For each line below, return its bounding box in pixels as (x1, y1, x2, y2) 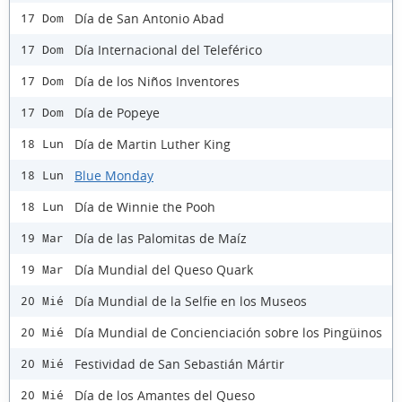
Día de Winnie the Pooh (74, 197, 215, 215)
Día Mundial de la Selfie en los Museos (74, 292, 307, 310)
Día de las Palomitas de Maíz (74, 229, 247, 247)
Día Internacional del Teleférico (74, 40, 262, 58)
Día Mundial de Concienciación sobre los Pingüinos (74, 323, 382, 341)
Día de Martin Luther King (74, 135, 231, 153)
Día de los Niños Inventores (74, 72, 240, 90)
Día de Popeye (74, 103, 160, 121)
